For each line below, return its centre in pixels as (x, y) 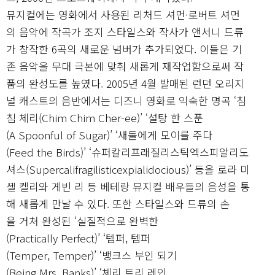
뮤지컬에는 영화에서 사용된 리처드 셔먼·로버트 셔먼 (123, 14)
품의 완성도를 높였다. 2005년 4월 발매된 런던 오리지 (125, 83)
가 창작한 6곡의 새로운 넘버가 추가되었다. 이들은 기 (124, 48)
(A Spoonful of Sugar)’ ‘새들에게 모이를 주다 (109, 134)
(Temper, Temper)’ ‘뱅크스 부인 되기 (91, 255)
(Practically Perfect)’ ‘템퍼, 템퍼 (78, 238)
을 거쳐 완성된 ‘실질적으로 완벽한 (82, 220)
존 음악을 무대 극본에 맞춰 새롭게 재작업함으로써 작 (125, 66)
